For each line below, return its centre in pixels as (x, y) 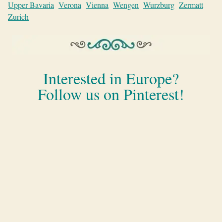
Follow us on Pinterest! (111, 94)
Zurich (18, 17)
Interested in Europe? (111, 78)
